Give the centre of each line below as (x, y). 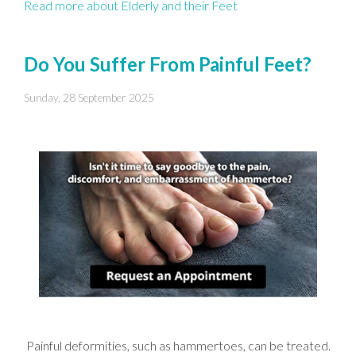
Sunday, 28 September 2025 (89, 97)
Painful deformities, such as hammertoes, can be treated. (178, 345)
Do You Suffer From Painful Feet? (168, 64)
